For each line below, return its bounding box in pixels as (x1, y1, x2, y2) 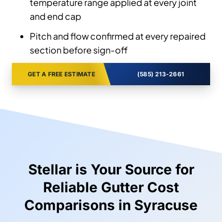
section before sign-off (30, 44, 128, 56)
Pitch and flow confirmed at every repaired (30, 30, 206, 42)
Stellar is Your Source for (28, 161, 194, 178)
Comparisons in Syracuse (24, 197, 198, 214)
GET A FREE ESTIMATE (28, 70, 95, 78)
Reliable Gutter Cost (43, 179, 179, 196)
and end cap (30, 10, 81, 22)
